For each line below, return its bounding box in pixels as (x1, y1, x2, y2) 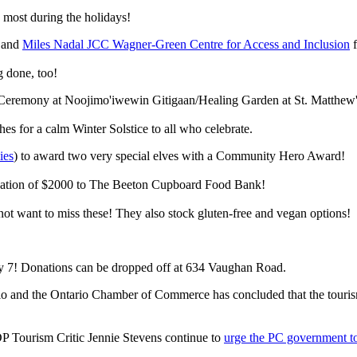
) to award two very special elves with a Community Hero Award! (14, 148, 345, 163)
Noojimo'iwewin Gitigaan (65, 92, 195, 107)
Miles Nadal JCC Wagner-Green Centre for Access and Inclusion (22, 37, 350, 51)
